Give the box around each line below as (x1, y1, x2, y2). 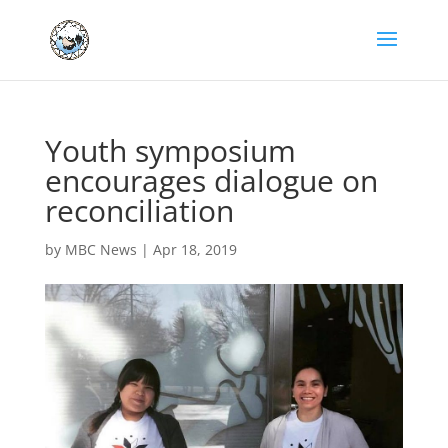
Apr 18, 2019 (152, 240, 237, 259)
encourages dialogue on (44, 160, 378, 201)
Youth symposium (44, 130, 296, 171)
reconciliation (44, 190, 234, 231)
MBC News (64, 240, 137, 259)
